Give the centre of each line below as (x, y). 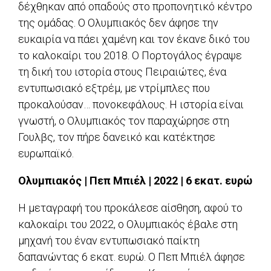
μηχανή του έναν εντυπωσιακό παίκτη (109, 241)
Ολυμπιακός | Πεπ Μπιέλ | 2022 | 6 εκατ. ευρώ (135, 181)
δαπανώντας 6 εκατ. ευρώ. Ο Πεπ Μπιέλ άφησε (132, 257)
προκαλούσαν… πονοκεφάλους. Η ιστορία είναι (131, 105)
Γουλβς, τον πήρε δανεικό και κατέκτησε (117, 137)
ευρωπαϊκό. (46, 154)
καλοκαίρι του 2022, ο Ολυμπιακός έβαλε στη (128, 224)
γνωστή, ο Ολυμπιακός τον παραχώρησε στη (124, 121)
